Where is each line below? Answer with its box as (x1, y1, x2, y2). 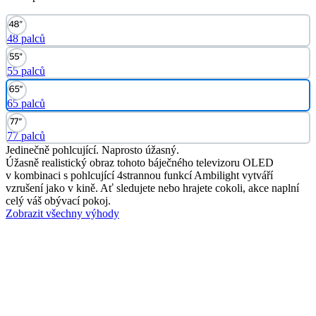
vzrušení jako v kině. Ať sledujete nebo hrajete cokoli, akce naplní (6, 181, 299, 194)
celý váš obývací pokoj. (6, 194, 111, 207)
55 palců (7, 64, 45, 77)
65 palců (7, 97, 45, 109)
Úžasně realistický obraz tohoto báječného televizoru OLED (6, 156, 274, 169)
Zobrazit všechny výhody (6, 207, 119, 219)
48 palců (7, 32, 45, 44)
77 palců (7, 129, 45, 142)
